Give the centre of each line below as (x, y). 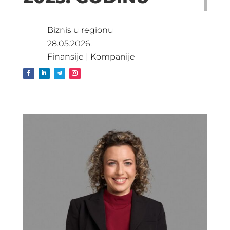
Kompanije (112, 56)
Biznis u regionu (80, 30)
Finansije (65, 56)
